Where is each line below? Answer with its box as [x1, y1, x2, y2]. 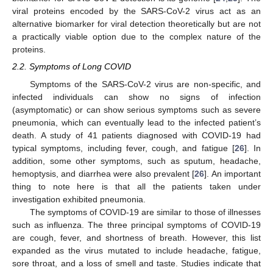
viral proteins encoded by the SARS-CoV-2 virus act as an [12, 6, 261, 16]
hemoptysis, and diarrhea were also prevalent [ [12, 168, 195, 179]
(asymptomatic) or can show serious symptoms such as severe [12, 104, 261, 115]
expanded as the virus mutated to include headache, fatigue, [12, 245, 261, 255]
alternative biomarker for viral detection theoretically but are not [12, 19, 261, 29]
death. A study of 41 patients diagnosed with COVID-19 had [12, 130, 261, 140]
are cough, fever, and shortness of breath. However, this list [12, 232, 261, 243]
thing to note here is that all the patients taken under [12, 181, 261, 191]
